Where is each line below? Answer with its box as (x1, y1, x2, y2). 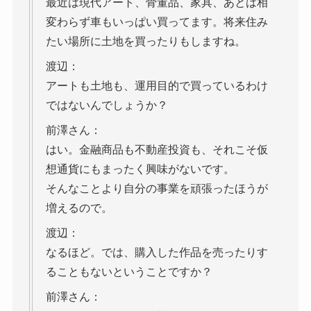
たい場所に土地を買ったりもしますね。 (45, 35, 246, 48)
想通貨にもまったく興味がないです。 (45, 163, 235, 176)
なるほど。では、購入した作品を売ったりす (45, 246, 268, 259)
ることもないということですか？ (45, 266, 212, 278)
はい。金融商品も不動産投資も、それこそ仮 (45, 144, 268, 156)
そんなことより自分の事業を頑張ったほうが (45, 183, 268, 195)
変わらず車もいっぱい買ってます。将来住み (45, 16, 268, 28)
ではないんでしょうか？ (45, 99, 168, 112)
